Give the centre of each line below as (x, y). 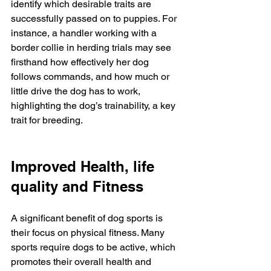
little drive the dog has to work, (77, 91)
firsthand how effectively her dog (81, 62)
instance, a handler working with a (85, 33)
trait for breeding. (47, 120)
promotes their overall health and (82, 262)
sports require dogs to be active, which (94, 247)
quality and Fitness (77, 186)
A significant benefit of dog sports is (88, 218)
